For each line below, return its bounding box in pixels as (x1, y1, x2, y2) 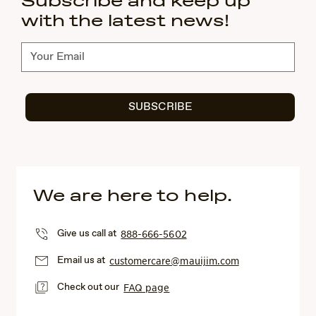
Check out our (57, 281, 124, 294)
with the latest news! (21, 9, 229, 32)
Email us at (57, 254, 110, 267)
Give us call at (57, 227, 121, 241)
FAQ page (123, 281, 170, 294)
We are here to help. (33, 184, 232, 207)
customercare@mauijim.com (109, 254, 239, 267)
